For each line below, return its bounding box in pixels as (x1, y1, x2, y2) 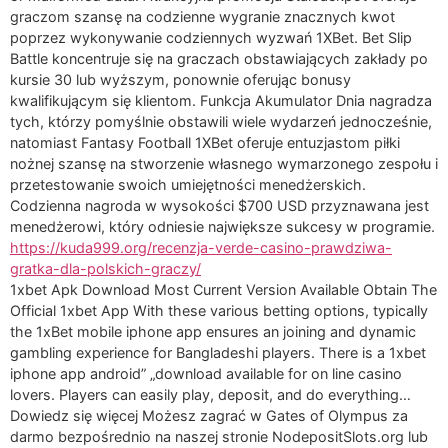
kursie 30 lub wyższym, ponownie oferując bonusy (10, 71, 351, 89)
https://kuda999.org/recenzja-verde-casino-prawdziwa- (10, 239, 392, 257)
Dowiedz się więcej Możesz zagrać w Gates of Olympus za (10, 407, 408, 425)
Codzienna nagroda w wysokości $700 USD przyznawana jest (10, 197, 429, 215)
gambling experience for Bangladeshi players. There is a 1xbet (10, 344, 426, 362)
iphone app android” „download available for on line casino (10, 365, 402, 383)
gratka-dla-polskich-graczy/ (10, 260, 201, 278)
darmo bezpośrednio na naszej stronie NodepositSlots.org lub (10, 428, 428, 446)
